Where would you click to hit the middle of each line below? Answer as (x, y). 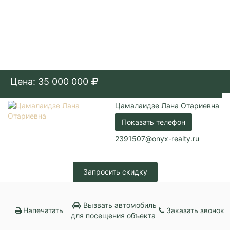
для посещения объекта (113, 215)
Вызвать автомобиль (119, 205)
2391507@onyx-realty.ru (157, 138)
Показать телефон (154, 122)
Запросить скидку (115, 171)
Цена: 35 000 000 (49, 81)
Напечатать (43, 210)
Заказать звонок (196, 210)
